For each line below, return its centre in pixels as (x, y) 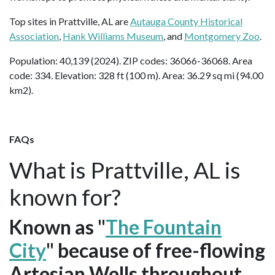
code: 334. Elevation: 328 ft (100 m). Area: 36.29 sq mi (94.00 (136, 76)
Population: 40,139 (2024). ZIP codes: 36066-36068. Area (131, 61)
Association (34, 36)
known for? (65, 197)
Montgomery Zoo (222, 36)
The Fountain (164, 227)
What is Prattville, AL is (125, 170)
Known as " (57, 227)
